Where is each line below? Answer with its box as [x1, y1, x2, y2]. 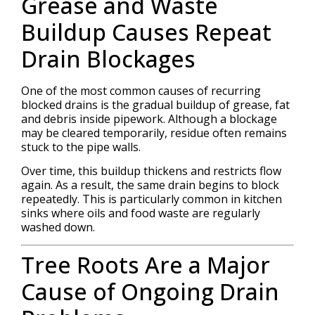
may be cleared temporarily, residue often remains [21, 124, 287, 141]
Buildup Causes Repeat [21, 16, 271, 47]
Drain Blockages [21, 43, 195, 74]
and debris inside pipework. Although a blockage [21, 110, 277, 127]
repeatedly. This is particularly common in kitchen [21, 191, 282, 207]
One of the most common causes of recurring [21, 82, 261, 98]
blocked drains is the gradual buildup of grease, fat [21, 96, 290, 112]
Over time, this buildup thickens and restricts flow [21, 163, 281, 179]
